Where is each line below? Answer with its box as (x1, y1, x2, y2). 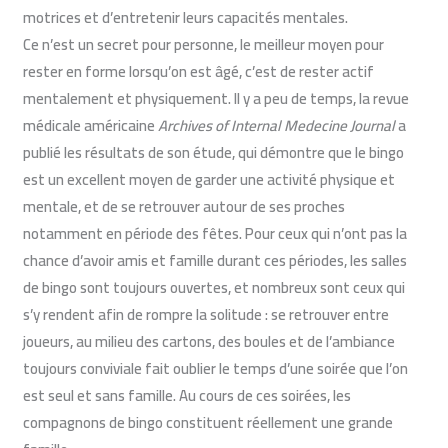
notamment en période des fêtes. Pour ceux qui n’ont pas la (23, 218, 408, 248)
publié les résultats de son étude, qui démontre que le (23, 137, 370, 167)
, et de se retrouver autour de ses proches (78, 191, 346, 221)
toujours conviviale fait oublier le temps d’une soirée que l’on (23, 353, 409, 383)
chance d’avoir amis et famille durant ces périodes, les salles (23, 245, 408, 275)
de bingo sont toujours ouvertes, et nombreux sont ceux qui (23, 272, 406, 302)
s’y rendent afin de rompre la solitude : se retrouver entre (23, 299, 390, 329)
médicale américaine (23, 110, 159, 140)
